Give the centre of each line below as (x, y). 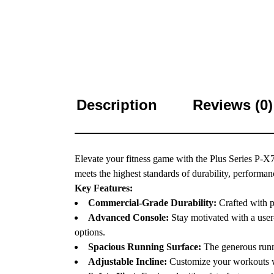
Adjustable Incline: (128, 261)
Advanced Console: (128, 217)
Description (117, 105)
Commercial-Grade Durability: (152, 203)
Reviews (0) (233, 105)
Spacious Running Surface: (145, 247)
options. (90, 232)
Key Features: (104, 188)
